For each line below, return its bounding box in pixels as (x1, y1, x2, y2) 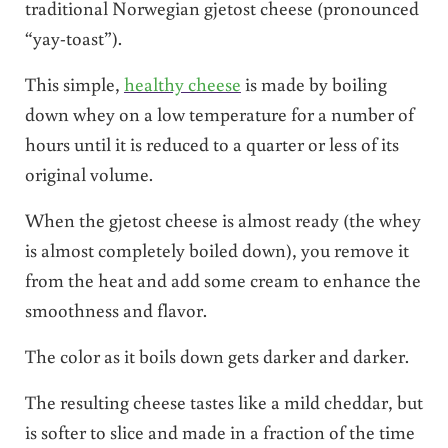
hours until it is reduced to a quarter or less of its (24, 131, 399, 157)
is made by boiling (240, 71, 387, 97)
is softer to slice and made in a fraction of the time (24, 419, 415, 445)
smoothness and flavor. (24, 297, 207, 323)
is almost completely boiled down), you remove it (24, 237, 409, 263)
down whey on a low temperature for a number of (24, 101, 414, 127)
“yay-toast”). (24, 25, 122, 51)
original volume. (24, 161, 153, 187)
